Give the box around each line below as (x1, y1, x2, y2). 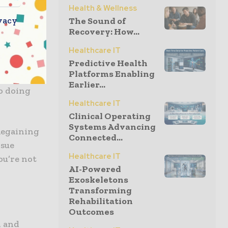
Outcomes (69, 206, 114, 218)
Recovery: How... (69, 26, 139, 38)
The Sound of (69, 15, 126, 27)
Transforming (69, 185, 132, 196)
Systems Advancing (69, 121, 156, 133)
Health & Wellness (69, 3, 137, 14)
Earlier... (69, 79, 105, 91)
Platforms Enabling (69, 68, 155, 80)
